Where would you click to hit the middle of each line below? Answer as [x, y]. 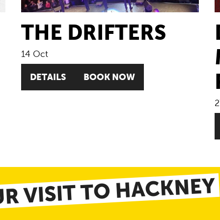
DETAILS [48, 77]
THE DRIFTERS [93, 32]
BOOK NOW [109, 77]
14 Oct [34, 54]
